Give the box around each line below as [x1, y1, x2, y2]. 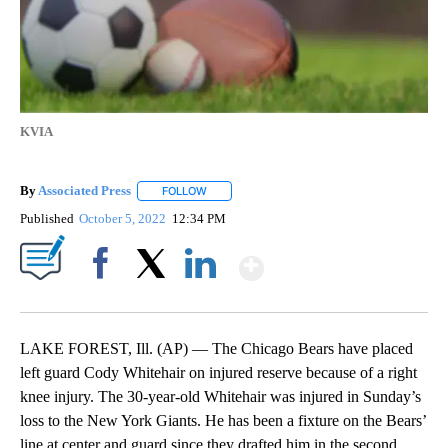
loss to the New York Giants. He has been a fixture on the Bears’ [20, 412, 426, 430]
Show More [262, 241, 421, 278]
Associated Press [38, 182, 131, 198]
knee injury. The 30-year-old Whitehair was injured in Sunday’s [20, 388, 421, 406]
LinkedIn [177, 290, 224, 306]
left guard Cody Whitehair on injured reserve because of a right [20, 364, 417, 382]
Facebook [77, 290, 132, 306]
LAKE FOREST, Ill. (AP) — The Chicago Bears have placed [20, 340, 413, 358]
